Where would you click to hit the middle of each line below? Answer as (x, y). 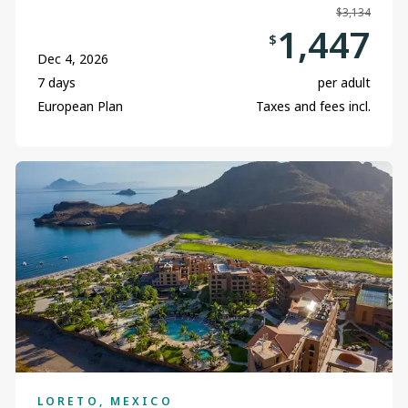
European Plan (80, 106)
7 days (56, 82)
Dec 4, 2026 (73, 58)
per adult (344, 82)
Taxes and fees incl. (313, 106)
